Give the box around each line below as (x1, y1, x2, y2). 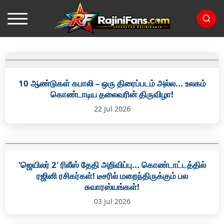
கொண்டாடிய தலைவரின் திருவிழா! (50, 88, 173, 100)
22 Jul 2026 (93, 104, 130, 113)
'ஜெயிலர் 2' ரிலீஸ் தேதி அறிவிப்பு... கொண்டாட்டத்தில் (18, 159, 206, 170)
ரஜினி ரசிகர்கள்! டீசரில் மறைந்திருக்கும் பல (36, 170, 188, 181)
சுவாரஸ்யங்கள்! (84, 181, 139, 192)
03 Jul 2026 (93, 196, 130, 206)
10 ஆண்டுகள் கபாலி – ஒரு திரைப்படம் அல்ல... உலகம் (18, 77, 206, 89)
